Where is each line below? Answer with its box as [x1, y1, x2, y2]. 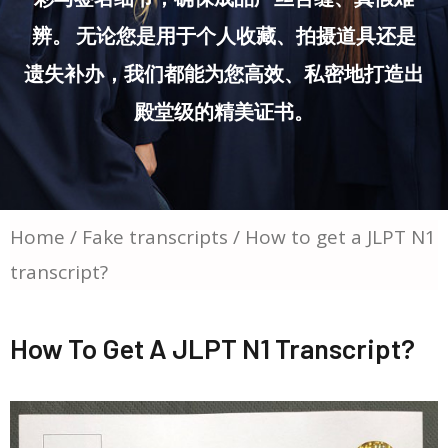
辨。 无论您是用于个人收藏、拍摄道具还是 [32, 23, 416, 47]
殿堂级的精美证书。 [134, 99, 314, 123]
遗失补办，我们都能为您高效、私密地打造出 [24, 61, 424, 85]
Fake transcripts [82, 224, 228, 250]
